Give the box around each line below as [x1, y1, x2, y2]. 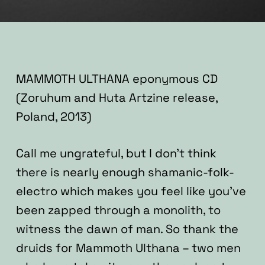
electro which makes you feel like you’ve [15, 183, 246, 199]
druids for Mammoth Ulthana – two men [15, 240, 241, 256]
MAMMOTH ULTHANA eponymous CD [15, 71, 218, 86]
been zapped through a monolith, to [15, 202, 221, 218]
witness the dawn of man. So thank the [15, 221, 238, 237]
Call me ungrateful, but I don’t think [15, 146, 216, 161]
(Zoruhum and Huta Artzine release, [15, 90, 218, 105]
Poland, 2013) [15, 109, 92, 124]
